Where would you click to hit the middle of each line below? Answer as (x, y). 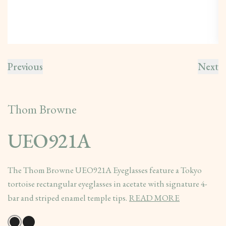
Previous (25, 67)
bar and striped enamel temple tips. (67, 198)
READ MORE (154, 198)
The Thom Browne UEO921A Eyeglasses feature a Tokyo (105, 170)
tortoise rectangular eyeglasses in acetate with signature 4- (107, 184)
